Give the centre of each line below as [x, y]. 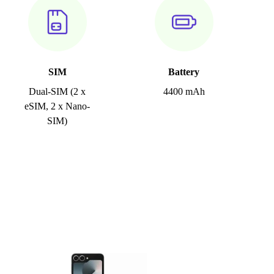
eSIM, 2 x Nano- [57, 106]
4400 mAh [184, 92]
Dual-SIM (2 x [57, 92]
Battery [184, 72]
